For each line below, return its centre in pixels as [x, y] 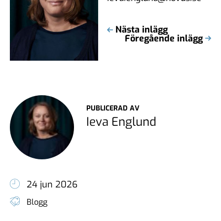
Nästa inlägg [142, 29]
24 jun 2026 [52, 184]
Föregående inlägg [164, 38]
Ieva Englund [121, 122]
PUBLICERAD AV [113, 109]
